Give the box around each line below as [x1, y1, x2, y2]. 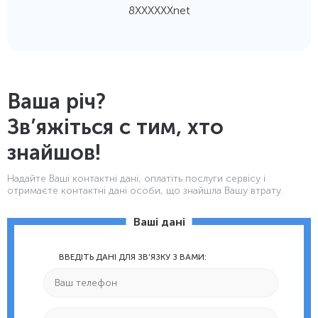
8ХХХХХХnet [128, 4, 190, 17]
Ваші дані [133, 215, 185, 229]
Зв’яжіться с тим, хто [7, 114, 224, 140]
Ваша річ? [7, 89, 106, 114]
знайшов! [7, 140, 101, 165]
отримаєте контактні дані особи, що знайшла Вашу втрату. [7, 185, 283, 197]
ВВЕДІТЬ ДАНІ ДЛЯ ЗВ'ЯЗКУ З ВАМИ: [59, 252, 207, 262]
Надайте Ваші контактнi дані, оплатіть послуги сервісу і [7, 172, 265, 185]
